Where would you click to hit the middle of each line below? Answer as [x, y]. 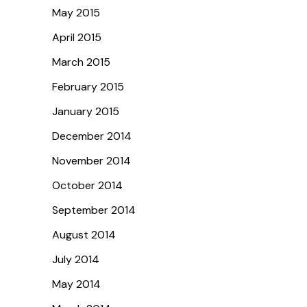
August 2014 [84, 234]
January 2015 [86, 111]
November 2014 [91, 160]
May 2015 [76, 12]
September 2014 [94, 210]
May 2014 [76, 284]
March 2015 [81, 62]
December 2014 [92, 136]
